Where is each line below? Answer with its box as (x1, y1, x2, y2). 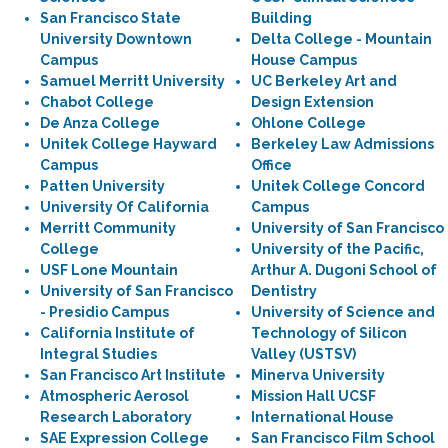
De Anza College (40, 115, 160, 131)
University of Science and (251, 304, 435, 320)
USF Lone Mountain (40, 262, 178, 278)
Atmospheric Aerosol (40, 388, 189, 404)
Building (251, 10, 312, 26)
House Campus (251, 52, 357, 68)
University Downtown (40, 31, 192, 47)
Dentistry (251, 283, 317, 299)
